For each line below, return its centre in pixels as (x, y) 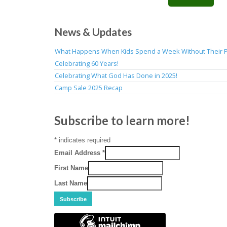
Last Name (71, 183)
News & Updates (93, 32)
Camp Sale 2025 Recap (88, 88)
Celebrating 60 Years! (86, 63)
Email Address (78, 153)
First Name (71, 168)
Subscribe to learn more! (122, 121)
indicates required (84, 140)
